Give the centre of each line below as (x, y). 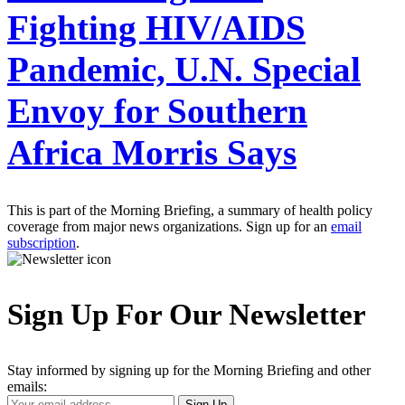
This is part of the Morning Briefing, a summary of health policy (190, 210)
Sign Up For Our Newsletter (187, 314)
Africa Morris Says (152, 152)
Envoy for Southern (157, 110)
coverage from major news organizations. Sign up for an (169, 226)
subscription (42, 242)
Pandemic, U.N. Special (184, 69)
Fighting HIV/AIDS (156, 27)
